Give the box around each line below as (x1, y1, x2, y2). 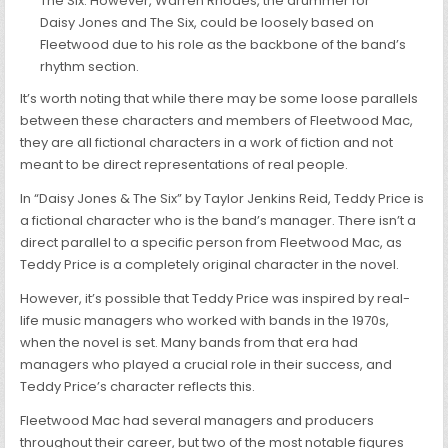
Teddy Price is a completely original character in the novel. (20, 255, 400, 275)
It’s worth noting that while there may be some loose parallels (20, 89, 419, 109)
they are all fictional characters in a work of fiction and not (20, 133, 394, 153)
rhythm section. (40, 57, 140, 77)
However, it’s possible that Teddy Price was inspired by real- (20, 289, 411, 309)
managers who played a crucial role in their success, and (20, 355, 393, 375)
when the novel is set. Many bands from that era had (20, 333, 359, 353)
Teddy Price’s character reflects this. (20, 377, 256, 397)
